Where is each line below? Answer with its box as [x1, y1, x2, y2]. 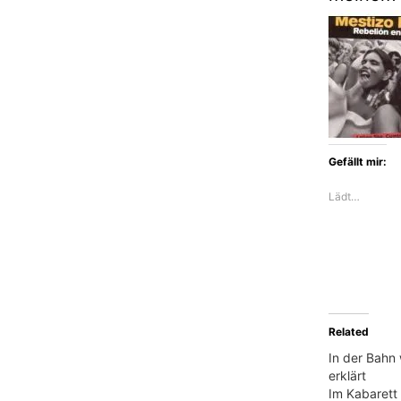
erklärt [328, 367, 366, 383]
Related [328, 324, 369, 338]
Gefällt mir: [328, 154, 387, 168]
